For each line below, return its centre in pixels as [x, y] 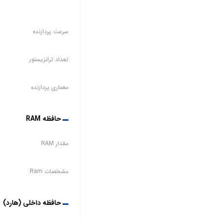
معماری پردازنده [49, 87]
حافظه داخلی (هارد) [32, 203]
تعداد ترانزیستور [49, 59]
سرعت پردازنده [50, 31]
